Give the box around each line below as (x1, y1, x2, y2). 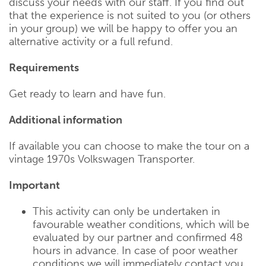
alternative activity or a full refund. (9, 35, 173, 49)
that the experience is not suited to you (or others (9, 9, 251, 23)
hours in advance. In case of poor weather (33, 244, 237, 258)
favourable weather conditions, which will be (33, 218, 249, 232)
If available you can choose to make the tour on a (9, 140, 249, 153)
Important (9, 179, 60, 192)
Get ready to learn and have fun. (9, 87, 166, 101)
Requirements (9, 61, 79, 75)
